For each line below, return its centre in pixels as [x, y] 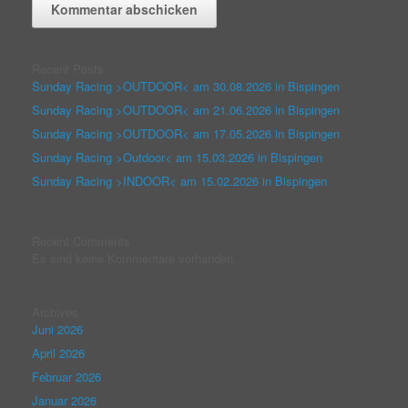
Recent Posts [68, 68]
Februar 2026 [66, 376]
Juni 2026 [57, 329]
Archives [55, 311]
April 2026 [58, 352]
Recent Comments [81, 240]
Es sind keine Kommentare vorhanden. [134, 258]
